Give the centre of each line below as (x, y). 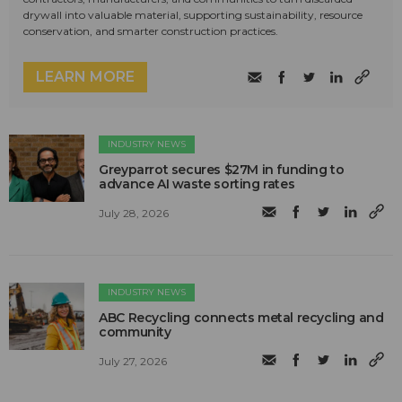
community (135, 332)
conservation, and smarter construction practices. (151, 31)
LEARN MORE (85, 77)
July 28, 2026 (134, 213)
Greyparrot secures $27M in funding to (222, 170)
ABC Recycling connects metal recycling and (241, 318)
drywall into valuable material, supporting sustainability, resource (193, 15)
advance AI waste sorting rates (197, 184)
